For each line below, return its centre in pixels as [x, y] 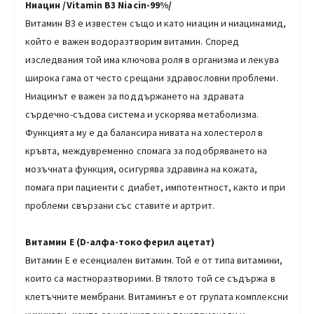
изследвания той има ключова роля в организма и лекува [152, 59]
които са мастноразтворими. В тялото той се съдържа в [150, 278]
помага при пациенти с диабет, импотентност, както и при [155, 187]
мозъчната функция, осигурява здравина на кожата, [142, 169]
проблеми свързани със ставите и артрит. [121, 205]
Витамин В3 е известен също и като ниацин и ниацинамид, [156, 23]
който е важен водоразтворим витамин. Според [132, 41]
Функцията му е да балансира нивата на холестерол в [144, 132]
